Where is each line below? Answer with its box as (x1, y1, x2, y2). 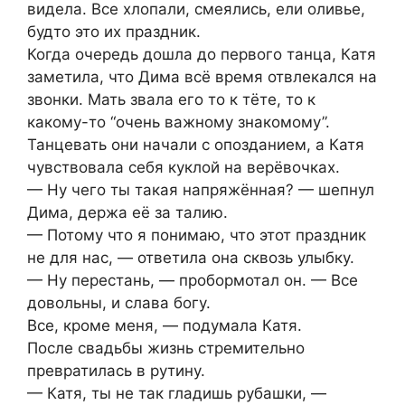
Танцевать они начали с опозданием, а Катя (27, 135, 364, 154)
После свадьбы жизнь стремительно (27, 338, 305, 357)
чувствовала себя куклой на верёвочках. (27, 157, 340, 176)
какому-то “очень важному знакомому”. (27, 112, 330, 131)
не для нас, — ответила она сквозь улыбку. (27, 248, 354, 267)
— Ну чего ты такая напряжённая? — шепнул (27, 180, 374, 199)
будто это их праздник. (27, 22, 201, 41)
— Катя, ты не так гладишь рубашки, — (27, 383, 326, 402)
